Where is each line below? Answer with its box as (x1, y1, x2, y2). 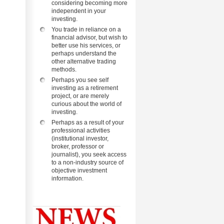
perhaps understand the (51, 50, 116, 57)
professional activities (51, 127, 110, 134)
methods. (51, 66, 76, 73)
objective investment (51, 167, 107, 174)
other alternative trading (51, 58, 116, 65)
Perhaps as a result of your (51, 119, 124, 126)
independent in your (51, 7, 106, 14)
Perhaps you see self (51, 76, 108, 83)
